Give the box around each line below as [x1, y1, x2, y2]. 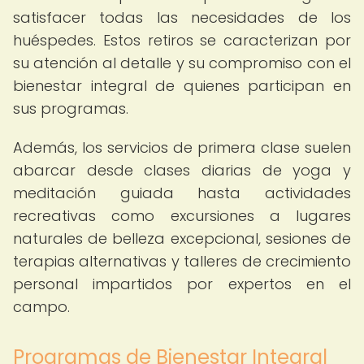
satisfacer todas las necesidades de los [13, 7, 351, 28]
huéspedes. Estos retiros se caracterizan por [13, 30, 351, 50]
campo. [13, 297, 70, 317]
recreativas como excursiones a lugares [13, 206, 351, 226]
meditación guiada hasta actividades [13, 183, 351, 203]
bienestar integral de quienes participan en [13, 76, 351, 96]
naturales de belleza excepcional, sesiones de [13, 228, 351, 249]
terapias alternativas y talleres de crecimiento [13, 251, 351, 271]
